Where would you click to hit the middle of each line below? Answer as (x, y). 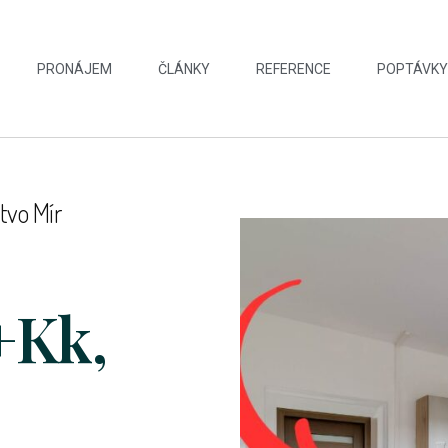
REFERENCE (294, 68)
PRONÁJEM (75, 68)
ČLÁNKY (184, 68)
